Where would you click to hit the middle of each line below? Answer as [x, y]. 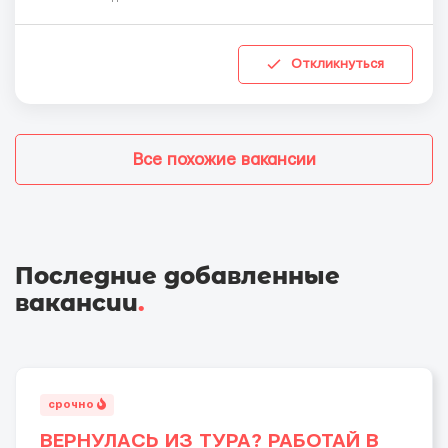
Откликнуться [337, 63]
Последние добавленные [177, 275]
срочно [72, 404]
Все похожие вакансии [224, 160]
